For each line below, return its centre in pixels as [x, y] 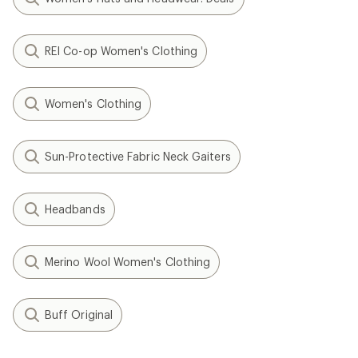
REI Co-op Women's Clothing [121, 51]
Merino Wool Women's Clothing [128, 262]
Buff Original [79, 314]
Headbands [75, 209]
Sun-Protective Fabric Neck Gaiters [138, 156]
